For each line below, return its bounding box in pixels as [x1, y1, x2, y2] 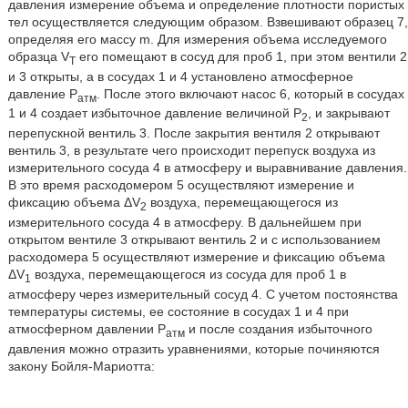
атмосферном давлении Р [7, 321, 166, 336]
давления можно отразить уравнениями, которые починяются [7, 341, 380, 356]
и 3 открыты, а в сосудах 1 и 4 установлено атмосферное [7, 68, 353, 84]
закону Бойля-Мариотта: [7, 358, 155, 373]
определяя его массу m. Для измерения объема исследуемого [7, 31, 387, 46]
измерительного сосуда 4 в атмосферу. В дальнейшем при [7, 214, 362, 229]
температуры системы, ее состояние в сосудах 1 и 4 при [7, 303, 349, 319]
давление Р [7, 86, 77, 101]
